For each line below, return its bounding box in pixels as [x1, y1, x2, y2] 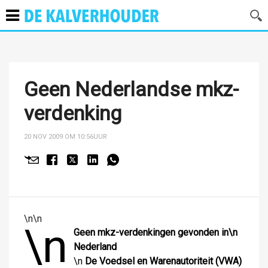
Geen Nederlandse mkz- [24, 77, 239, 101]
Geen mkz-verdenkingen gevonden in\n [74, 227, 237, 238]
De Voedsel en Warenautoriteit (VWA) [85, 255, 242, 267]
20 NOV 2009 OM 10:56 [24, 133, 93, 141]
